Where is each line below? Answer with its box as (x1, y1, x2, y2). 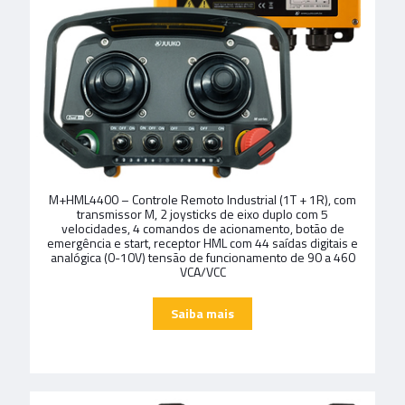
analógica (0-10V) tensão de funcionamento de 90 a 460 (50, 247, 355, 267)
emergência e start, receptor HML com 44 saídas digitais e (47, 232, 358, 252)
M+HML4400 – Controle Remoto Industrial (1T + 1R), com (49, 189, 356, 209)
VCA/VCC (179, 261, 226, 281)
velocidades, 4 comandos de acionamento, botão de (61, 218, 344, 238)
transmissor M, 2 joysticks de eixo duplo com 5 (77, 203, 328, 223)
